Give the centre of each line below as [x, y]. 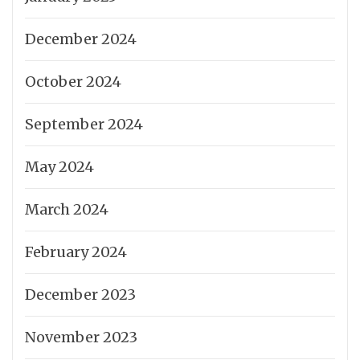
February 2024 [76, 252]
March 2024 [67, 209]
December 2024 [81, 39]
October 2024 [73, 81]
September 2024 [84, 124]
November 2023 [81, 337]
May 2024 [59, 166]
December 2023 [80, 294]
